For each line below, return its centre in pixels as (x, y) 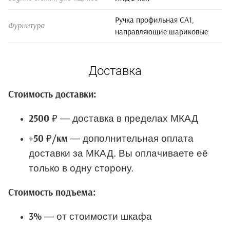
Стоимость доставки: (52, 94)
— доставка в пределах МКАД (129, 118)
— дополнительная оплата (131, 138)
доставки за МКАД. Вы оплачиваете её (118, 153)
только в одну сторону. (81, 168)
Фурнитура (26, 26)
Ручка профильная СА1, (155, 20)
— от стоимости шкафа (98, 216)
